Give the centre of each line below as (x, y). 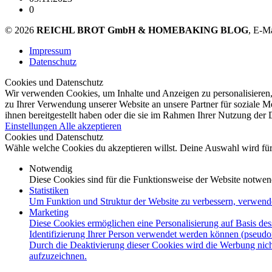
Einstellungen (32, 126)
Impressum (50, 50)
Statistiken (49, 190)
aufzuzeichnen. (58, 256)
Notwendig (51, 168)
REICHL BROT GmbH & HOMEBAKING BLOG (142, 30)
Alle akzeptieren (90, 126)
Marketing (49, 212)
